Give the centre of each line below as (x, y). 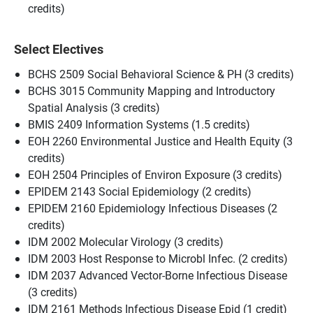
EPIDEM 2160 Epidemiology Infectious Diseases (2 (153, 208)
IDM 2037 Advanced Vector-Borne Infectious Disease (158, 275)
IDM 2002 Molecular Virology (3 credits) (126, 241)
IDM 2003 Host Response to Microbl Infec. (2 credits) (158, 258)
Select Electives (59, 49)
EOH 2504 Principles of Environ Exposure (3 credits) (155, 174)
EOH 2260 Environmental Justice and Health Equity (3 (160, 141)
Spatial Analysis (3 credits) (94, 107)
